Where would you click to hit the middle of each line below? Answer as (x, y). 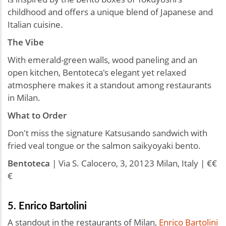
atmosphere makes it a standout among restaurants (109, 85)
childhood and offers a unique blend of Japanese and (110, 12)
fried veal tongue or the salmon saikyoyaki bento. (104, 146)
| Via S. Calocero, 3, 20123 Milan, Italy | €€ (133, 163)
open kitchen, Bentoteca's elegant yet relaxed (97, 73)
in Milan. (24, 98)
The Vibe (26, 42)
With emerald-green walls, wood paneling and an (102, 60)
